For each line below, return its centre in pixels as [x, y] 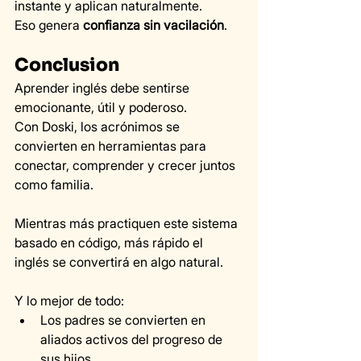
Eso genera [49, 25]
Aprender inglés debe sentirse [104, 88]
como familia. [54, 185]
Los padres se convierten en [124, 320]
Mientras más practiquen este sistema [128, 224]
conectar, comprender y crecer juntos [127, 166]
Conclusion [67, 65]
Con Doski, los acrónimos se [99, 127]
